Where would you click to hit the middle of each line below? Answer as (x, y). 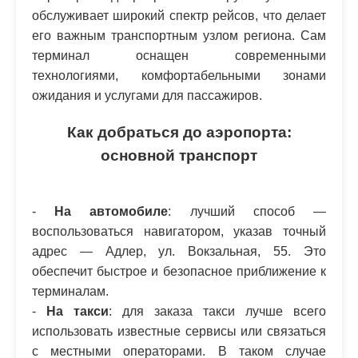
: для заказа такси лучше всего (217, 312)
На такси (78, 312)
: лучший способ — (247, 212)
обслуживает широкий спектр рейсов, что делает (179, 15)
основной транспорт (179, 155)
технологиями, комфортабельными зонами (179, 75)
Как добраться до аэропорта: (179, 132)
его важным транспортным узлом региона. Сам (179, 35)
